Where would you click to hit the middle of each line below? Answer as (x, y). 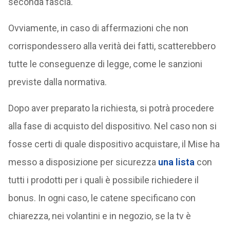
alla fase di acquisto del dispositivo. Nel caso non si (112, 126)
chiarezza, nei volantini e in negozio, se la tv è (99, 216)
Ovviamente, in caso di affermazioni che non (98, 28)
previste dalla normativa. (57, 82)
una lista (176, 162)
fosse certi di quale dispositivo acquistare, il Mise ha (114, 144)
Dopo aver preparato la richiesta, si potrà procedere (111, 108)
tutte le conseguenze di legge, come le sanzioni (105, 64)
